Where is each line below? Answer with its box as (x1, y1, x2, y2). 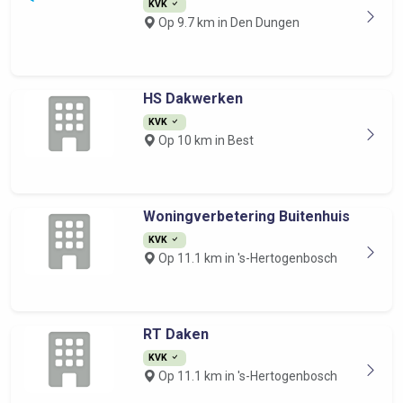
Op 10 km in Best (155, 133, 254, 148)
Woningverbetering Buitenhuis (142, 208, 350, 225)
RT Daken (142, 326, 209, 343)
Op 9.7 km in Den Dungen (155, 15, 300, 30)
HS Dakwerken (142, 90, 243, 107)
